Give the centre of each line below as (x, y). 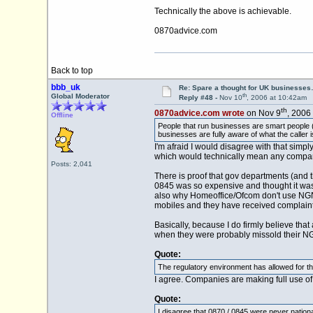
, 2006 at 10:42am (276, 98)
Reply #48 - (199, 98)
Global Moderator (80, 96)
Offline (62, 115)
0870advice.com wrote (199, 114)
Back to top (72, 71)
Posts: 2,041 (71, 164)
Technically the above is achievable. (223, 12)
